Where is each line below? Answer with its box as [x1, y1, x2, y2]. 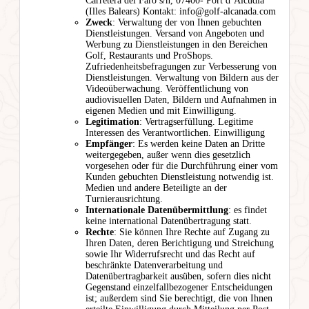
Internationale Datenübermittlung [86, 205, 228, 216]
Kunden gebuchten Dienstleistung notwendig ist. [86, 172, 274, 183]
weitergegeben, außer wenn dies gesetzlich [86, 150, 250, 161]
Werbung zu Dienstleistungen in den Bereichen [86, 39, 268, 50]
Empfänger [86, 139, 132, 150]
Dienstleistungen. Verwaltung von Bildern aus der [86, 72, 279, 83]
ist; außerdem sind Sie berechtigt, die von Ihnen [86, 293, 272, 304]
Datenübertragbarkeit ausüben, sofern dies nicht [86, 271, 271, 282]
